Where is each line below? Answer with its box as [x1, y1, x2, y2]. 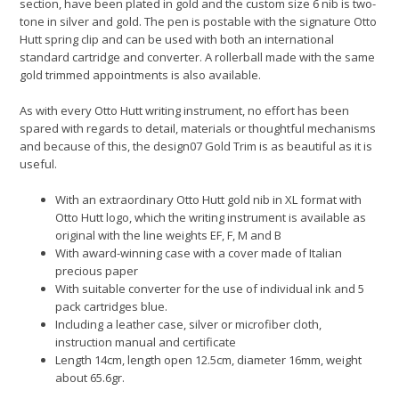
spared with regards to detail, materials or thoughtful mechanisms [20, 120, 377, 137]
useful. [20, 156, 58, 173]
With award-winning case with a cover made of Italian [55, 245, 343, 262]
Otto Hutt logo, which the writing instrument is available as [55, 209, 367, 226]
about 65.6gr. [55, 370, 126, 387]
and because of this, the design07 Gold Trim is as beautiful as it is [20, 138, 373, 155]
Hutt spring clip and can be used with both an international [20, 31, 335, 48]
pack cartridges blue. [55, 298, 168, 315]
